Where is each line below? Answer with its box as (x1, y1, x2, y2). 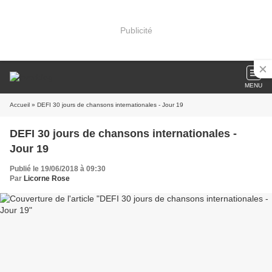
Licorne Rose (24, 174, 70, 183)
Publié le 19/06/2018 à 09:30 (10, 165, 106, 173)
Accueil (10, 101, 30, 108)
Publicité (120, 25, 152, 35)
